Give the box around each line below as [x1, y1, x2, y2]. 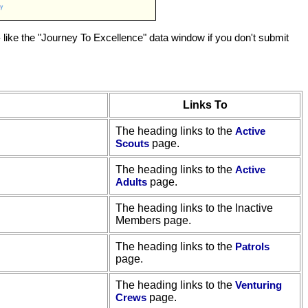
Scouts [115, 137, 149, 149]
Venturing [235, 279, 282, 291]
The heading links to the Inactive [115, 202, 273, 214]
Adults [115, 176, 147, 188]
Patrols [235, 241, 269, 252]
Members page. [115, 214, 191, 226]
